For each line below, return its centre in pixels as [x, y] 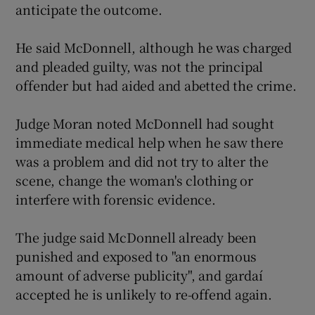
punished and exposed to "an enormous [136, 256]
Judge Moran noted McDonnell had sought [145, 123]
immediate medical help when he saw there [149, 142]
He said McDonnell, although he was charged [154, 47]
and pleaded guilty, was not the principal [140, 66]
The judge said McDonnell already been [136, 237]
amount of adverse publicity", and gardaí [139, 275]
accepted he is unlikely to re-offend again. [144, 294]
